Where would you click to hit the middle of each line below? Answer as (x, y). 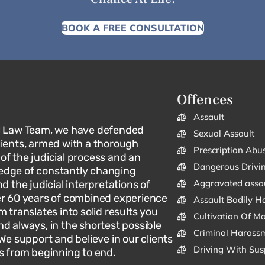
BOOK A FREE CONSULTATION (132, 28)
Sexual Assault (224, 133)
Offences (205, 99)
